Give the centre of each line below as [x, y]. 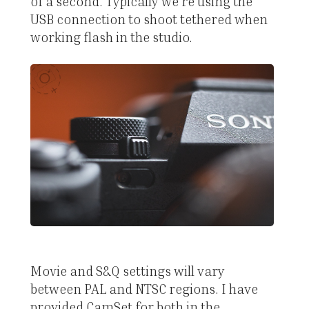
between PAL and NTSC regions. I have [144, 289]
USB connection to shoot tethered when [149, 19]
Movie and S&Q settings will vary [127, 271]
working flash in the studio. [111, 37]
